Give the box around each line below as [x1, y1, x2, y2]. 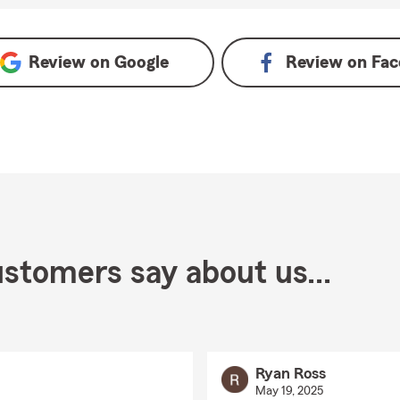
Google [113, 54, 169, 71]
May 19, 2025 [254, 385, 323, 397]
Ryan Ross [254, 365, 326, 381]
